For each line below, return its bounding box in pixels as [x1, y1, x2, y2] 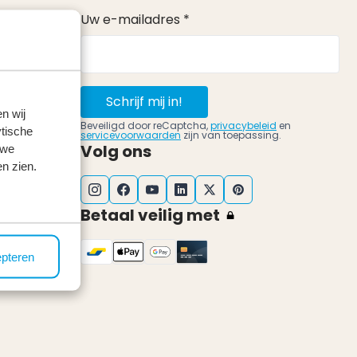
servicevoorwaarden [80, 128, 181, 142]
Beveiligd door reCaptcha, [80, 119, 210, 132]
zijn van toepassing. [181, 128, 281, 142]
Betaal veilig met [80, 204, 220, 226]
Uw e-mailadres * [80, 10, 190, 29]
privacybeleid [210, 119, 277, 132]
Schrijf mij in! [106, 92, 182, 111]
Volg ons [80, 140, 151, 163]
